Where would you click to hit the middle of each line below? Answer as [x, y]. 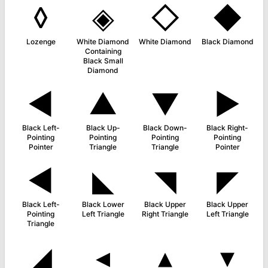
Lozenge [41, 42]
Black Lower [103, 204]
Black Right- [227, 128]
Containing [103, 51]
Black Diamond [227, 42]
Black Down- [165, 128]
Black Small [103, 61]
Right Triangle [165, 214]
